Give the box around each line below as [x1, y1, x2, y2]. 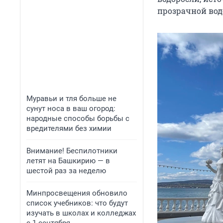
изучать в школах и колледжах [26, 209, 136, 218]
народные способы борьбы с [26, 114, 129, 123]
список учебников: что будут [26, 199, 128, 208]
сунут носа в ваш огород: [26, 104, 115, 113]
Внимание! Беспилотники [26, 146, 117, 155]
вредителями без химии [26, 124, 111, 133]
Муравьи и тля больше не [26, 94, 116, 103]
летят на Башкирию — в [26, 156, 110, 165]
